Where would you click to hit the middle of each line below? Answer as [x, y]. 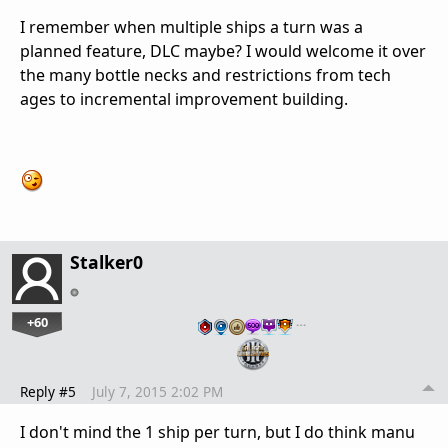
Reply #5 [48, 391]
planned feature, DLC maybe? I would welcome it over [223, 50]
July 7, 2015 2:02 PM [157, 391]
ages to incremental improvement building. [184, 98]
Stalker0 [106, 261]
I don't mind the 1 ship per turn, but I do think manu [217, 431]
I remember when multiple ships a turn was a [191, 26]
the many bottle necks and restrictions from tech [205, 74]
